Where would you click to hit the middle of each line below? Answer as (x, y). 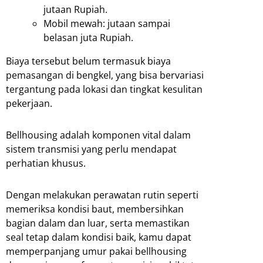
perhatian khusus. (46, 163)
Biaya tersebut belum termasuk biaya (88, 61)
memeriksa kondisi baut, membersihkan (95, 209)
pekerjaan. (29, 103)
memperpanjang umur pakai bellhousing (96, 251)
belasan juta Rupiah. (88, 37)
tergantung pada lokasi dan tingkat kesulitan (104, 89)
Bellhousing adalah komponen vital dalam (98, 135)
